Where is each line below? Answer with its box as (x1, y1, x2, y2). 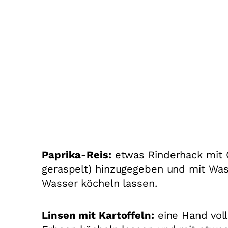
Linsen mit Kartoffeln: (42, 209, 154, 222)
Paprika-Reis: (42, 148, 111, 161)
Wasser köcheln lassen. (42, 177, 157, 189)
